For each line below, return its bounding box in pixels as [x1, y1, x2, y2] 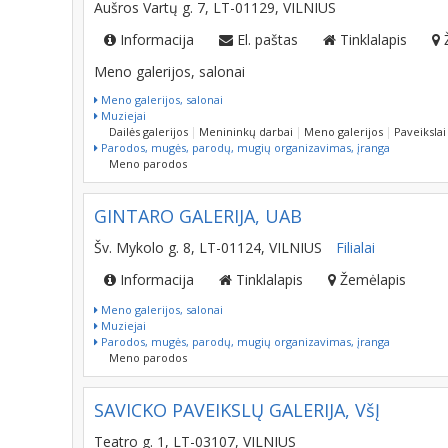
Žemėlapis [340, 270, 406, 289]
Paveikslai [394, 124, 446, 139]
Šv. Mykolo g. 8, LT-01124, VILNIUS [94, 238, 322, 257]
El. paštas [237, 30, 298, 49]
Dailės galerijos [109, 124, 188, 139]
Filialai [336, 238, 375, 257]
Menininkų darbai [199, 124, 293, 139]
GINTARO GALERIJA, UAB [94, 204, 302, 228]
